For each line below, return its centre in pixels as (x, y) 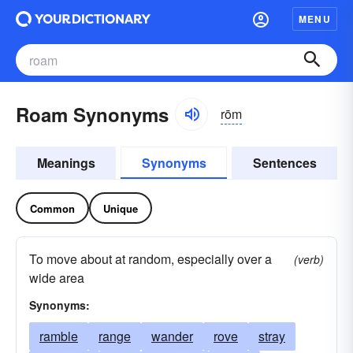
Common (52, 208)
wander (172, 336)
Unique (121, 208)
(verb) (309, 259)
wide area (57, 278)
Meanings (66, 163)
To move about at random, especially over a (150, 259)
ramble (59, 336)
